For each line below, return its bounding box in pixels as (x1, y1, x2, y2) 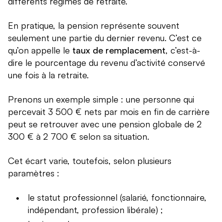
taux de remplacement (72, 45, 166, 56)
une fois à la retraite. (8, 69, 89, 81)
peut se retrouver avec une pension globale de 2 (8, 118, 202, 130)
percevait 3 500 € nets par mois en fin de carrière (8, 106, 210, 117)
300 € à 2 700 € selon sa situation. (8, 131, 149, 142)
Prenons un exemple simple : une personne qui (8, 94, 194, 105)
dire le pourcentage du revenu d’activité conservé (8, 57, 205, 68)
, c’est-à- (166, 45, 200, 56)
